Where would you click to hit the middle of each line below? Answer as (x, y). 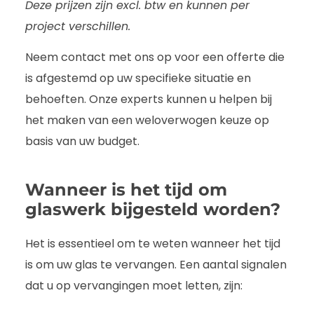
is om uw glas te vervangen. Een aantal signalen (156, 264)
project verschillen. (78, 26)
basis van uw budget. (82, 141)
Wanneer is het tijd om (126, 189)
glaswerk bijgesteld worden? (153, 209)
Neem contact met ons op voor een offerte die (155, 57)
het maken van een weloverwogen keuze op (147, 120)
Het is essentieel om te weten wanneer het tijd (153, 243)
